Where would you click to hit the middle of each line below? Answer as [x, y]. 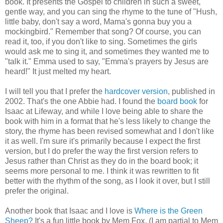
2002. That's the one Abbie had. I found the [81, 101]
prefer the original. [37, 191]
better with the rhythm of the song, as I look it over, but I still [108, 181]
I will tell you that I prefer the [55, 91]
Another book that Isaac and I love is [70, 211]
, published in [191, 91]
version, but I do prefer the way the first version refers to [102, 151]
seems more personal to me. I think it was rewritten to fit [102, 171]
